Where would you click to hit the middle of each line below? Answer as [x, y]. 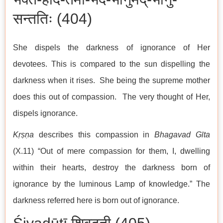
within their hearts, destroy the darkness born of [111, 168]
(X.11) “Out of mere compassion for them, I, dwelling [111, 151]
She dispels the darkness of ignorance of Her [111, 48]
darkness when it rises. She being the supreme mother [111, 81]
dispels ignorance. [46, 113]
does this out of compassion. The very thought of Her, [111, 97]
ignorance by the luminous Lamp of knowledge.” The [111, 184]
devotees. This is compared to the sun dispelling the [111, 64]
